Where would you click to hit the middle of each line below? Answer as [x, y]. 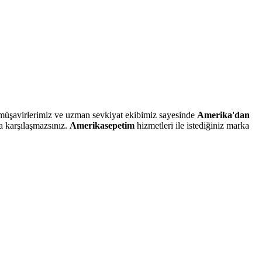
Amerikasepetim [102, 126]
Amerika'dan [223, 115]
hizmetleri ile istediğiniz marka [192, 126]
